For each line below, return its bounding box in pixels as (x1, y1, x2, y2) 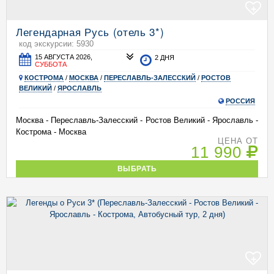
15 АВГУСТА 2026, (35, 53, 93, 61)
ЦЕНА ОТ (217, 136, 258, 146)
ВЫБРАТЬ (117, 165, 157, 172)
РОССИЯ (226, 97, 255, 105)
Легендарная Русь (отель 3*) (16, 24, 165, 39)
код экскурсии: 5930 (19, 39, 94, 48)
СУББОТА (35, 61, 67, 68)
